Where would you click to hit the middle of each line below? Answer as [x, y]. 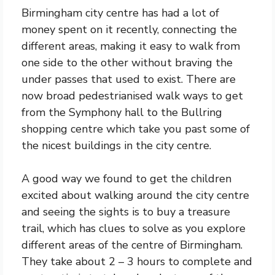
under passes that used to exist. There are [129, 79]
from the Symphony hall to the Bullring [122, 112]
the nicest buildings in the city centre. [116, 145]
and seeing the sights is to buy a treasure [126, 212]
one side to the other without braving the [127, 63]
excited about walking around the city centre [135, 195]
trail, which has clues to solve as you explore [134, 228]
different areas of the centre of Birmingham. [132, 245]
